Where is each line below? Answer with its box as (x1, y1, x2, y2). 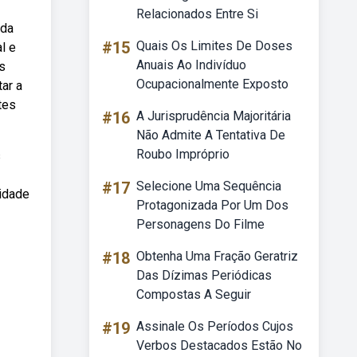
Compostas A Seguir (136, 287, 251, 302)
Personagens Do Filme (136, 217, 265, 232)
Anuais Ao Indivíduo (136, 57, 246, 73)
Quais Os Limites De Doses (136, 38, 292, 53)
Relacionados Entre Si (136, 6, 258, 22)
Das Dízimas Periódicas (136, 268, 272, 283)
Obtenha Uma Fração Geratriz (136, 249, 298, 264)
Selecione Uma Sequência (136, 178, 281, 194)
